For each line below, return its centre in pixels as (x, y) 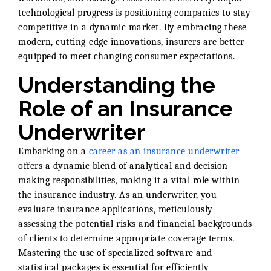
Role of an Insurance (126, 108)
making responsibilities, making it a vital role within (129, 180)
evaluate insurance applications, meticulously (116, 209)
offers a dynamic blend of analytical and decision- (125, 165)
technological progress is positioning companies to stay (135, 12)
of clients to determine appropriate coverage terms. (126, 238)
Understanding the (117, 84)
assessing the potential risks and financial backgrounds (135, 224)
